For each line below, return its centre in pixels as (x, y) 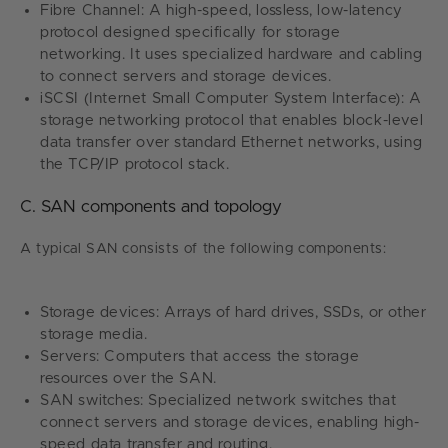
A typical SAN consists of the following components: (203, 248)
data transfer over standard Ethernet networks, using (231, 142)
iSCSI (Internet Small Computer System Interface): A (231, 98)
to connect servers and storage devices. (186, 76)
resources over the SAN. (128, 378)
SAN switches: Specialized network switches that (218, 400)
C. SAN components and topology (151, 206)
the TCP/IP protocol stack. (135, 164)
